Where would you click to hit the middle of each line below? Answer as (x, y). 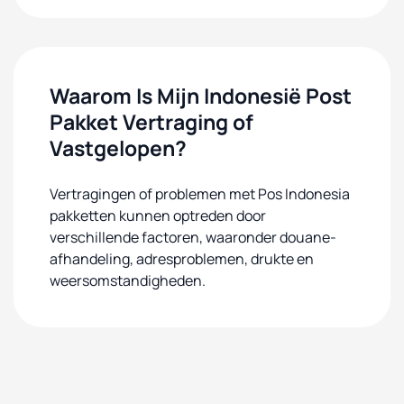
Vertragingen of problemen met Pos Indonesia (200, 194)
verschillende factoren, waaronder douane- (193, 237)
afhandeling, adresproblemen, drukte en (182, 259)
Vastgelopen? (118, 148)
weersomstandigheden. (128, 280)
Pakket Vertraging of (151, 122)
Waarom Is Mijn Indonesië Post (201, 96)
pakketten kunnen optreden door (158, 216)
